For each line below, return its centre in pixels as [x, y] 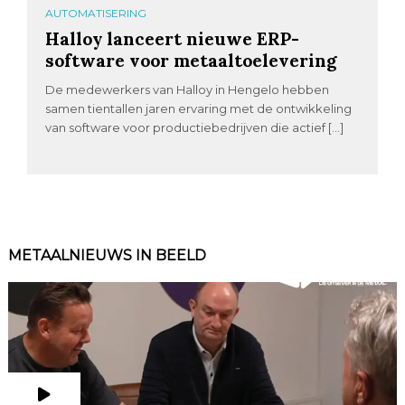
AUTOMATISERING [96, 14]
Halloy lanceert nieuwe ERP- [173, 39]
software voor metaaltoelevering [192, 61]
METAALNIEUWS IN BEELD [107, 256]
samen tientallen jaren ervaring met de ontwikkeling [199, 109]
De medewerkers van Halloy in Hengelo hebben [188, 90]
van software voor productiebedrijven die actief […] [195, 128]
